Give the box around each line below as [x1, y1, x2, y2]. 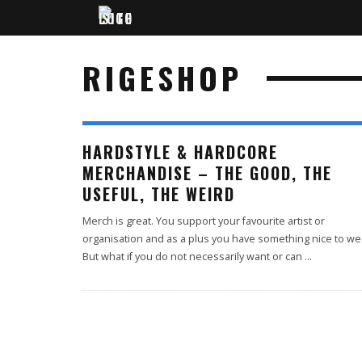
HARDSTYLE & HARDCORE [82, 140, 278, 164]
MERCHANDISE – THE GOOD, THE [82, 161, 332, 185]
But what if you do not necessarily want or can [82, 250, 305, 263]
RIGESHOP [82, 55, 242, 100]
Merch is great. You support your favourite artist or [82, 214, 325, 228]
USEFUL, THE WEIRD [82, 182, 235, 206]
